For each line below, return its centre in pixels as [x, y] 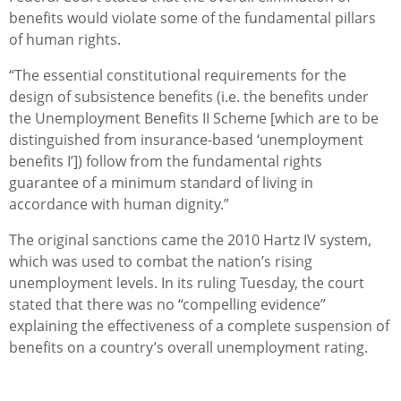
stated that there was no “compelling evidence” [167, 305]
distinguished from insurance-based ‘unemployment [186, 140]
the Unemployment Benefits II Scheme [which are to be [194, 119]
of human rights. [65, 40]
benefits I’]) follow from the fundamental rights [166, 162]
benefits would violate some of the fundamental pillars [192, 18]
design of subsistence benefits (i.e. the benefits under [189, 97]
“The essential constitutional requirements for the [178, 76]
